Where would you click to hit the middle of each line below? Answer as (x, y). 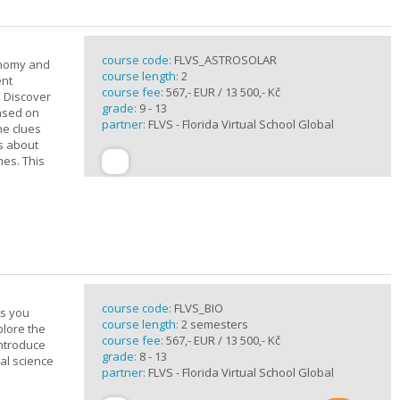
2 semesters (215, 324)
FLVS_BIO (199, 308)
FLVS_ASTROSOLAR (225, 60)
